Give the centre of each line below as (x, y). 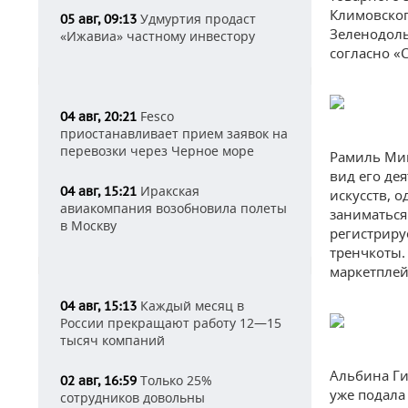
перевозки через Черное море (157, 151)
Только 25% (174, 380)
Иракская (168, 191)
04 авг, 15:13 (98, 306)
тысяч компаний (112, 340)
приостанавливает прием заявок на (174, 133)
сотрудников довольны (133, 398)
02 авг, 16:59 (98, 381)
